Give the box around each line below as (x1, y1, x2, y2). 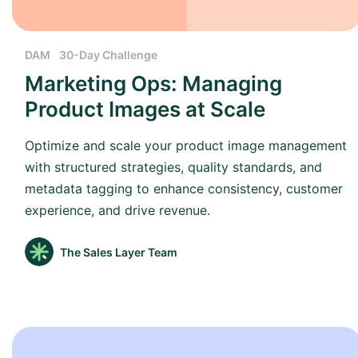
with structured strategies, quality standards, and (25, 159, 322, 176)
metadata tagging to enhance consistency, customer (25, 181, 343, 197)
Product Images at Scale (25, 97, 265, 122)
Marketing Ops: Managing (25, 71, 282, 97)
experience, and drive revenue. (25, 202, 210, 219)
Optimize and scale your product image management (25, 137, 347, 154)
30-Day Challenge (59, 48, 157, 62)
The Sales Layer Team (60, 245, 177, 259)
